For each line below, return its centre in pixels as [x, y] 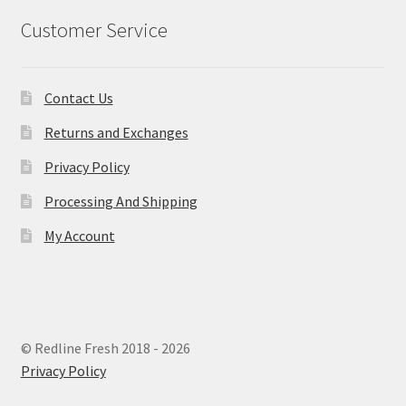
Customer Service [94, 30]
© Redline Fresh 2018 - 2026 [105, 348]
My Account [79, 236]
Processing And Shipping [121, 202]
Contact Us [78, 98]
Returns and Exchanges [116, 133]
